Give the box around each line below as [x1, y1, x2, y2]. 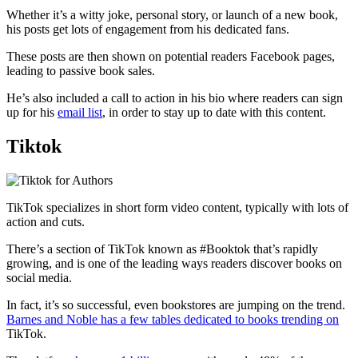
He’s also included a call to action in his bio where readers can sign [6, 91, 343, 105]
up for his [6, 105, 58, 120]
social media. [6, 271, 72, 285]
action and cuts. [6, 215, 85, 229]
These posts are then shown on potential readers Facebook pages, [6, 50, 335, 64]
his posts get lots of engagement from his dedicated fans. [6, 22, 289, 37]
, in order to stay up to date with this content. [102, 105, 326, 120]
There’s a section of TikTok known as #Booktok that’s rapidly [6, 242, 318, 257]
